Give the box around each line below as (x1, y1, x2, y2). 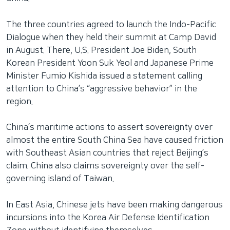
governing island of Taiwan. (6, 174, 114, 183)
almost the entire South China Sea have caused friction (6, 136, 223, 145)
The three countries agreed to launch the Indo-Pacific (6, 20, 216, 29)
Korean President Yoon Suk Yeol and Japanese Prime (6, 58, 214, 68)
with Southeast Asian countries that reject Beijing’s (6, 148, 208, 158)
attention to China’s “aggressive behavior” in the (6, 84, 197, 93)
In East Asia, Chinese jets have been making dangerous (6, 200, 223, 209)
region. (6, 97, 33, 106)
